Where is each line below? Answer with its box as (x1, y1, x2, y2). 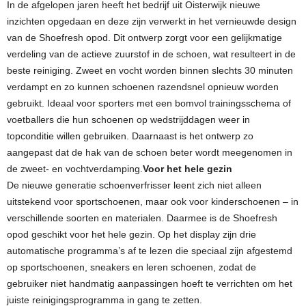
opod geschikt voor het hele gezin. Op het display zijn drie (7, 228, 256, 240)
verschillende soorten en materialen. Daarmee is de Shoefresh (7, 212, 277, 223)
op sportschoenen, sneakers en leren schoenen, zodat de (7, 261, 256, 273)
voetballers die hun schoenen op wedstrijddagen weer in (7, 113, 250, 125)
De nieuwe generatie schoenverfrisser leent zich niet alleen (7, 179, 262, 191)
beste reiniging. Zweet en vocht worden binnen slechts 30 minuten (7, 64, 293, 76)
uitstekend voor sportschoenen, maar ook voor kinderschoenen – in (7, 195, 298, 207)
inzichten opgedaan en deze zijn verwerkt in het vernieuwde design (7, 15, 296, 27)
